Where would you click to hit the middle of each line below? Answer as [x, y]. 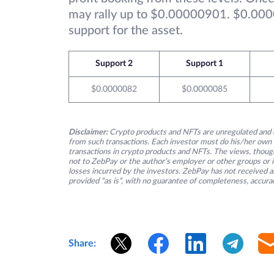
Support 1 [205, 64]
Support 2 [114, 64]
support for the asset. [126, 31]
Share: [82, 244]
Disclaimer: [88, 133]
